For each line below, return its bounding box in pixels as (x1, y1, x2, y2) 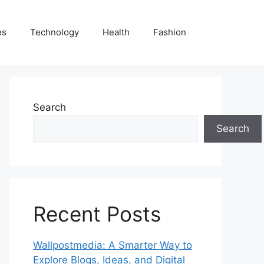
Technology (30, 27, 79, 38)
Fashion (153, 27, 186, 38)
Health (103, 27, 130, 38)
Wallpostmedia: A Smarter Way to (33, 239, 192, 252)
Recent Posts (33, 202, 161, 227)
